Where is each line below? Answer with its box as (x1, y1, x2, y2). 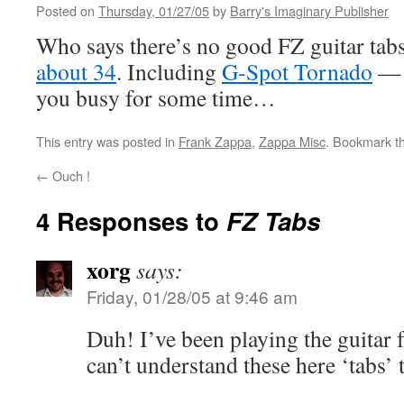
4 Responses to (36, 203, 226, 238)
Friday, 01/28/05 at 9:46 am (87, 284, 298, 308)
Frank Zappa (179, 132, 252, 151)
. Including (116, 56, 222, 87)
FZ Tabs (226, 203, 320, 238)
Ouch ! (49, 166, 90, 185)
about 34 (36, 56, 116, 87)
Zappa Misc (259, 132, 326, 151)
